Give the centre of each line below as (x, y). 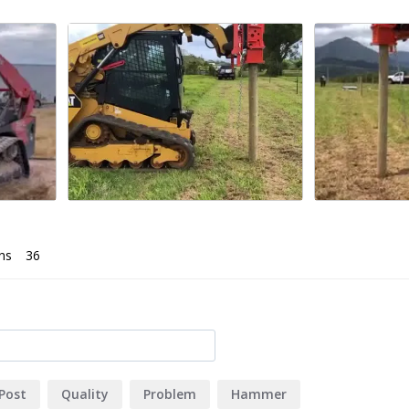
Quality (85, 393)
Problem (170, 393)
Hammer (259, 393)
